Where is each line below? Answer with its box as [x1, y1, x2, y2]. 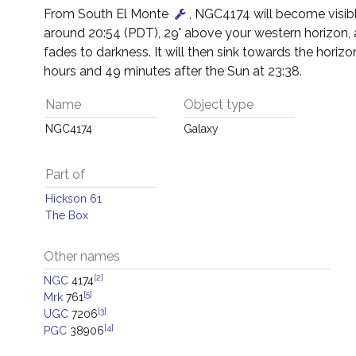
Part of [45, 167, 85, 182]
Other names [44, 249, 120, 264]
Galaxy [184, 122, 219, 135]
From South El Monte [44, 6, 172, 21]
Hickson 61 [45, 192, 102, 205]
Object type [184, 97, 253, 112]
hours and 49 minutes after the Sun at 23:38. [44, 64, 302, 79]
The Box [45, 209, 88, 222]
